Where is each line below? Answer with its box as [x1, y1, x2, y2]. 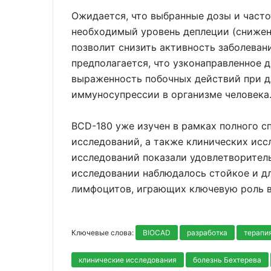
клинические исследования [79, 255, 177, 264]
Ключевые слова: [71, 227, 135, 237]
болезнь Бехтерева [193, 255, 261, 264]
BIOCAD [143, 227, 171, 237]
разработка [187, 227, 227, 237]
